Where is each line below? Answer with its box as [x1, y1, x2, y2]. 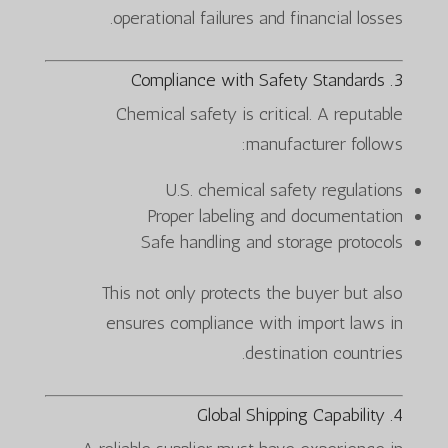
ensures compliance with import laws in [106, 311, 404, 334]
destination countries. [245, 341, 404, 364]
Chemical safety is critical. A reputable [116, 102, 404, 125]
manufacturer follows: [246, 132, 404, 155]
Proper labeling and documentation [147, 204, 404, 227]
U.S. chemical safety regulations [165, 178, 404, 201]
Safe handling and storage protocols [141, 230, 404, 253]
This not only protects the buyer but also [101, 281, 404, 304]
